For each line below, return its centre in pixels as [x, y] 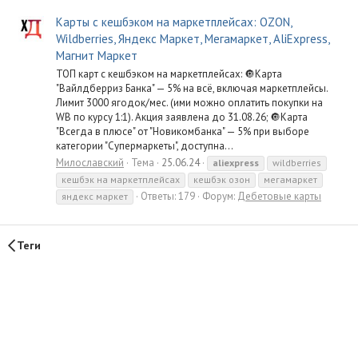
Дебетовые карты [279, 196]
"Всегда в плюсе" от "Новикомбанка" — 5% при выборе [183, 131]
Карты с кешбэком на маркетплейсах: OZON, [174, 22]
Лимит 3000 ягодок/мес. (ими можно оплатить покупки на [189, 102]
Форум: [220, 196]
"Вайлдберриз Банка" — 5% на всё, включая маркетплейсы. [192, 88]
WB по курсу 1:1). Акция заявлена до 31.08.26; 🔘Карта [182, 117]
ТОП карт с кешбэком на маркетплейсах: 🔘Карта [169, 74]
